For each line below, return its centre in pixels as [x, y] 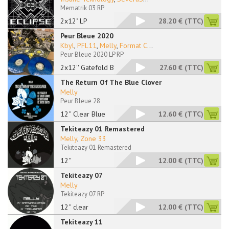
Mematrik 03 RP [82, 8]
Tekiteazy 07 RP [82, 194]
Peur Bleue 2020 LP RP [92, 54]
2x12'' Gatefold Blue [92, 67]
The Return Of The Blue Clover [111, 82]
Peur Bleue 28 [80, 101]
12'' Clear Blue [83, 114]
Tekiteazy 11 [82, 222]
